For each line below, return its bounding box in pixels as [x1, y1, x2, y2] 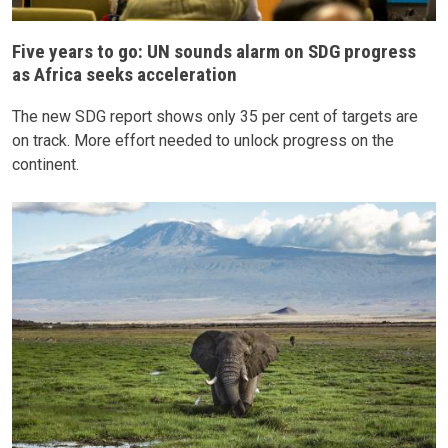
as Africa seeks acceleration [12, 63, 237, 87]
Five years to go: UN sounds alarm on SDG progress [12, 40, 416, 64]
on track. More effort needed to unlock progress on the [12, 131, 394, 151]
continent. [12, 155, 79, 175]
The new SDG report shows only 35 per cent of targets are [12, 107, 418, 127]
